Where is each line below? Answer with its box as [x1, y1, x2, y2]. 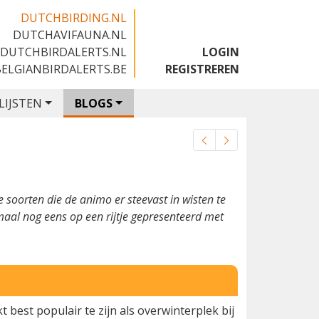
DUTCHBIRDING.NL [21, 10, 127, 26]
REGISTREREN [165, 61, 239, 77]
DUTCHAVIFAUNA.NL [13, 27, 127, 43]
